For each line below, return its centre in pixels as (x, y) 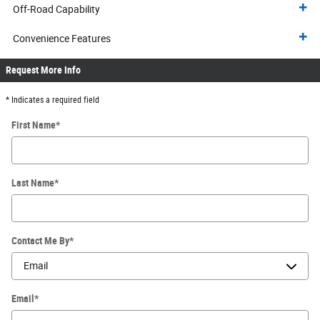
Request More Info (43, 70)
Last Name (33, 182)
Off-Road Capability (56, 9)
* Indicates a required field (52, 100)
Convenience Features (62, 38)
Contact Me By (40, 240)
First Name (34, 125)
